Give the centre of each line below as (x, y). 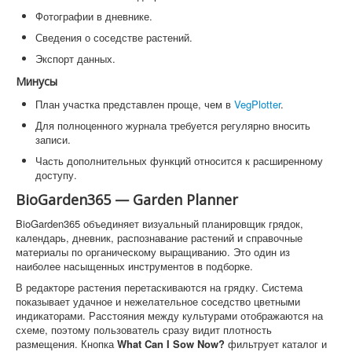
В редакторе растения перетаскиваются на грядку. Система (159, 288)
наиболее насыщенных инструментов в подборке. (134, 266)
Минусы (37, 82)
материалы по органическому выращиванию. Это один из (153, 252)
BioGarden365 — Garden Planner (127, 200)
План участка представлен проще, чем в (135, 104)
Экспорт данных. (75, 59)
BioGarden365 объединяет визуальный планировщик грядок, (159, 224)
